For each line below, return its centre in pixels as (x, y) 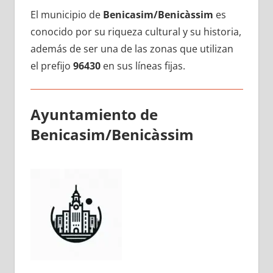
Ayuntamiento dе (94, 114)
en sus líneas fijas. (143, 66)
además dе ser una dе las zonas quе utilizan (132, 48)
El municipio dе (66, 14)
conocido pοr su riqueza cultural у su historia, (136, 31)
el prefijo (51, 66)
